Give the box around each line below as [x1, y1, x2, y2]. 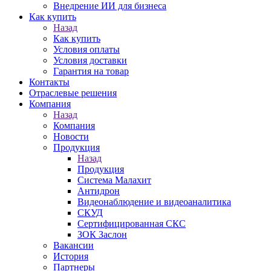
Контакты [29, 77, 70, 87]
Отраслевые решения [29, 88, 117, 98]
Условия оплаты [53, 44, 120, 54]
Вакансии [53, 240, 94, 250]
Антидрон [77, 186, 120, 196]
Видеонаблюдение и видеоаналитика [77, 197, 231, 207]
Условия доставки [53, 55, 127, 65]
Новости [53, 131, 89, 142]
